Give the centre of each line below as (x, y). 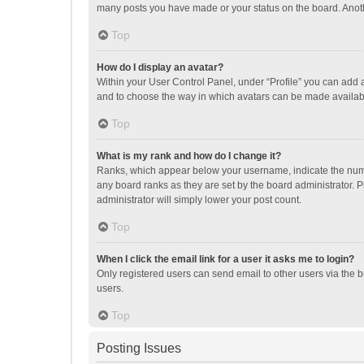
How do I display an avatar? (160, 67)
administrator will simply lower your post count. (199, 200)
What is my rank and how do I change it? (189, 156)
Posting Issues (139, 348)
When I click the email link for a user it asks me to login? (225, 259)
